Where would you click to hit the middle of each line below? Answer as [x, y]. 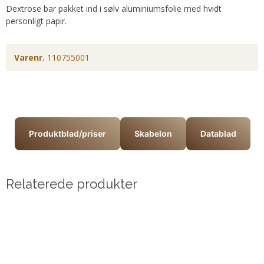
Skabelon [153, 134]
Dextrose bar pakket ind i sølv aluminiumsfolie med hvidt [114, 9]
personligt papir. [36, 21]
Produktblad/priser [67, 134]
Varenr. [29, 58]
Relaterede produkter [72, 184]
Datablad [218, 134]
